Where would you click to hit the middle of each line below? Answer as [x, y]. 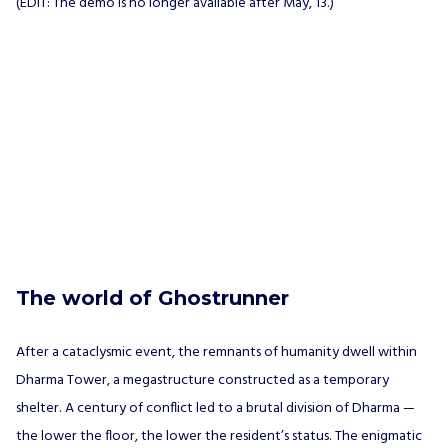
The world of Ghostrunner [152, 298]
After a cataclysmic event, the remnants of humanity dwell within [216, 353]
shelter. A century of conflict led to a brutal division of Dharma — [215, 409]
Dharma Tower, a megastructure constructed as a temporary [202, 381]
